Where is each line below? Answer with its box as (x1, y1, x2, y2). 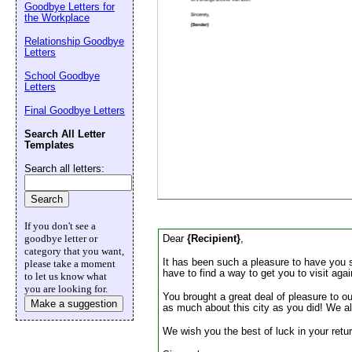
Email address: (254, 3, 334, 17)
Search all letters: (24, 163, 104, 174)
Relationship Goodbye (24, 35, 124, 47)
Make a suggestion (31, 298, 117, 310)
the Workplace (24, 12, 90, 24)
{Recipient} (187, 232, 240, 244)
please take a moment (24, 258, 115, 269)
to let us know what (24, 270, 107, 282)
